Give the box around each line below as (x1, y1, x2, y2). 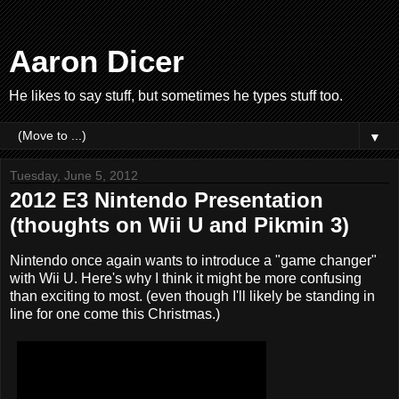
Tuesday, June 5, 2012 (10, 168, 138, 183)
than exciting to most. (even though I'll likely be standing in (10, 288, 375, 304)
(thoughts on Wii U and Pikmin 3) (10, 213, 349, 237)
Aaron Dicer (9, 45, 184, 78)
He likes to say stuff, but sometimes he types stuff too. (9, 88, 343, 103)
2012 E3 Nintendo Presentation (10, 188, 323, 212)
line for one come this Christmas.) (10, 305, 220, 322)
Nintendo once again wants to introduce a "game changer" (10, 252, 377, 268)
